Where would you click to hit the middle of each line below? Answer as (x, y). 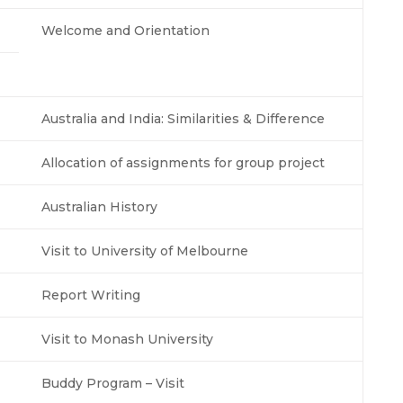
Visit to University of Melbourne (145, 251)
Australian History (99, 206)
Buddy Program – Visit (113, 383)
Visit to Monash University (127, 339)
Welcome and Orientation (125, 30)
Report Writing (91, 295)
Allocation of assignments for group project (183, 162)
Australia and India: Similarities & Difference (183, 118)
